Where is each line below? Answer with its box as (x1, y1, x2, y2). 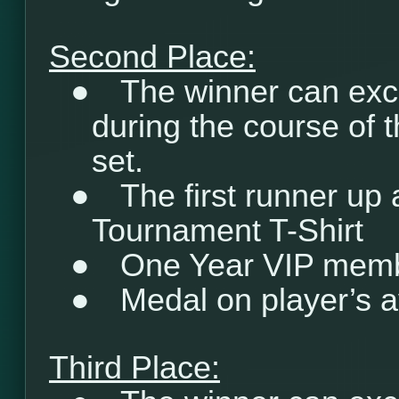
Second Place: (49, 39, 256, 75)
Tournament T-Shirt (92, 213, 363, 248)
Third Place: (49, 350, 220, 386)
